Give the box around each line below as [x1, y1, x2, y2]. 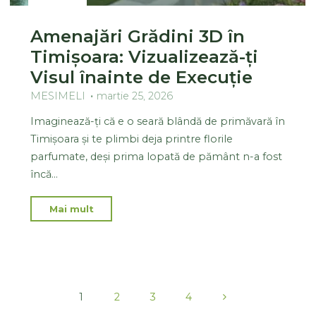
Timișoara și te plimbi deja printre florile [30, 132, 233, 145]
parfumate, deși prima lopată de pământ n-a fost [30, 150, 283, 163]
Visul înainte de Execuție [30, 66, 253, 87]
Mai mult [49, 202, 95, 214]
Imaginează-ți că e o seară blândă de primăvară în [30, 114, 286, 128]
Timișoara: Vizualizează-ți [30, 45, 259, 67]
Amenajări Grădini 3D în [30, 25, 245, 47]
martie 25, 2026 [97, 89, 174, 102]
